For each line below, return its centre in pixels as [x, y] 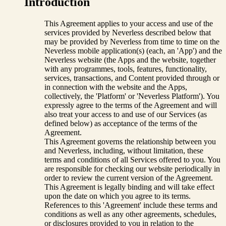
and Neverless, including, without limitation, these [124, 150]
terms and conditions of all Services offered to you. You [132, 159]
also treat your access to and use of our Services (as [126, 114]
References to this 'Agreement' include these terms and [131, 205]
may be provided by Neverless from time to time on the [132, 41]
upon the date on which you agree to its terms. [118, 196]
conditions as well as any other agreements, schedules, [130, 214]
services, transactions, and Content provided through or [132, 78]
